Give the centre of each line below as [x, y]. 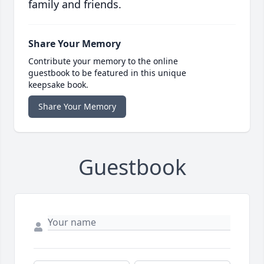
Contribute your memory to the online [103, 61]
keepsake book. [58, 85]
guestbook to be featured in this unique [107, 73]
